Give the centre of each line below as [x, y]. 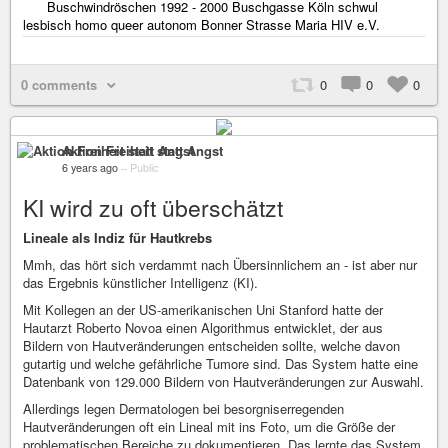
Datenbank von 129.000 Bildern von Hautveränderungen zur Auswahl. [223, 382]
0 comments [59, 84]
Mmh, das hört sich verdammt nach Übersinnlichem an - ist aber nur [220, 265]
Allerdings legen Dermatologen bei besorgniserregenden [183, 409]
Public [144, 168]
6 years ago [90, 168]
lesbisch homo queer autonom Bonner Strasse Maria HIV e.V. [201, 24]
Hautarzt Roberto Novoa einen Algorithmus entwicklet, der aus [203, 328]
